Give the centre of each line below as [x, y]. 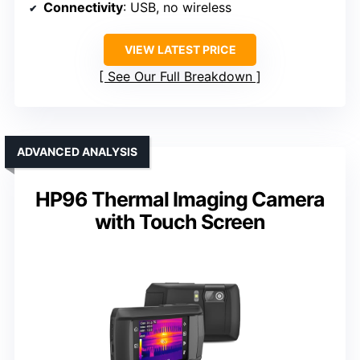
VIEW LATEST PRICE [180, 50]
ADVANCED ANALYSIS [77, 152]
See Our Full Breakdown [180, 77]
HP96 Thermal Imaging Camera [180, 200]
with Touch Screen [180, 222]
